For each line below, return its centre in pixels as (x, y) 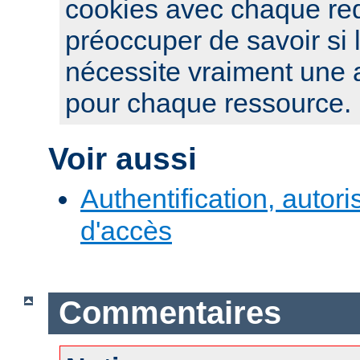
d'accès (126, 230)
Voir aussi (123, 159)
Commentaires (170, 313)
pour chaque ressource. (208, 103)
